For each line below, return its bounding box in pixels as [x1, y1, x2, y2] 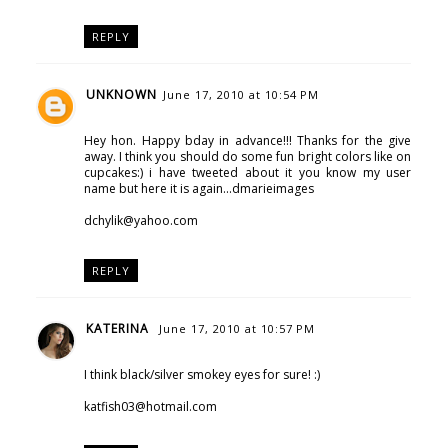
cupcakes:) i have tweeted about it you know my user [83, 163, 412, 181]
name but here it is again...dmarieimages [83, 179, 314, 197]
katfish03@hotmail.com [83, 397, 217, 415]
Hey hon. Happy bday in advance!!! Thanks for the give [83, 131, 412, 149]
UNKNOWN [85, 85, 157, 103]
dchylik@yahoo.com [83, 211, 198, 229]
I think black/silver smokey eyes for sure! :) [83, 365, 320, 383]
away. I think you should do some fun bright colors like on [83, 147, 412, 165]
